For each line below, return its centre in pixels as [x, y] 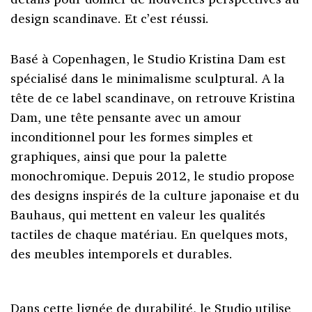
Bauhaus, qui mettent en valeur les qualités [138, 214]
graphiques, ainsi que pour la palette [119, 156]
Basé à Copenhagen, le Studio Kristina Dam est [148, 58]
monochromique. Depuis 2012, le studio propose [153, 175]
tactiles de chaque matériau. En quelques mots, [149, 234]
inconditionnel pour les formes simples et [132, 136]
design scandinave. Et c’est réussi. [110, 18]
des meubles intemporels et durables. [122, 253]
